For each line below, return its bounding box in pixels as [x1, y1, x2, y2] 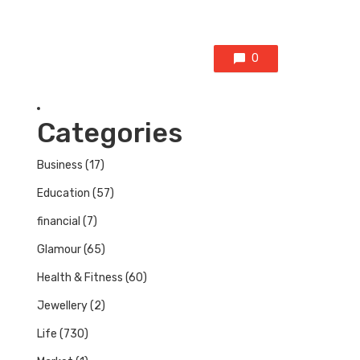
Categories [37, 116, 182, 149]
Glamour [37, 242, 81, 256]
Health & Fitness [37, 270, 123, 284]
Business [37, 157, 83, 172]
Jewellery [37, 298, 88, 313]
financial [37, 214, 80, 228]
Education [37, 186, 90, 200]
